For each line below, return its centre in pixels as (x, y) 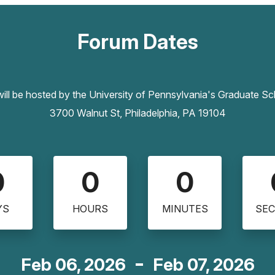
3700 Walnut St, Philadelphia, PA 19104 (137, 113)
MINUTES (185, 209)
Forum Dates (137, 42)
